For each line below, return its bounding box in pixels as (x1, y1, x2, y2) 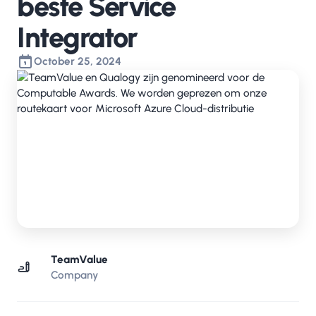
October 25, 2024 (34, 55, 121, 68)
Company (51, 269, 98, 281)
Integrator (17, 20, 137, 54)
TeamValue (51, 253, 108, 266)
